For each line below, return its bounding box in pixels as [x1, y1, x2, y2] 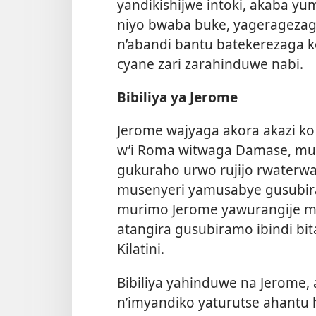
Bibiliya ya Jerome [117, 87, 238, 107]
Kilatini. [117, 239, 164, 259]
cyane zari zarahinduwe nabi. [117, 54, 303, 73]
